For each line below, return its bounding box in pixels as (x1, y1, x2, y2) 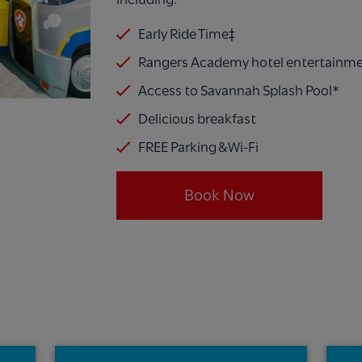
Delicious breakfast (138, 110, 256, 127)
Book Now (184, 185, 255, 204)
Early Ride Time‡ (138, 25, 235, 42)
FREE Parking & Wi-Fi (138, 138, 261, 155)
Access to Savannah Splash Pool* (138, 82, 339, 99)
